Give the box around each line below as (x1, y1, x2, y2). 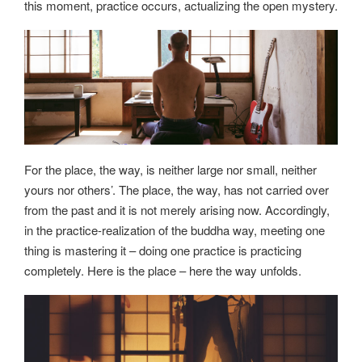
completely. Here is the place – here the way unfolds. (24, 261, 301, 279)
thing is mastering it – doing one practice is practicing (24, 241, 301, 259)
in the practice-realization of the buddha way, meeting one (24, 221, 325, 238)
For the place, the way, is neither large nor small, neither (24, 160, 317, 178)
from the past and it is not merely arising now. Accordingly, (24, 200, 330, 218)
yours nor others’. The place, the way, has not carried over (24, 180, 329, 198)
